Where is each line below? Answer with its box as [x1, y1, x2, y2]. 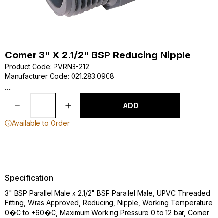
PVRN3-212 [54, 62, 89, 71]
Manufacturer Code [5, 72, 68, 80]
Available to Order [12, 119, 70, 127]
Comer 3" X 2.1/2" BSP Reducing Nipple [5, 49, 191, 61]
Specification [5, 173, 53, 182]
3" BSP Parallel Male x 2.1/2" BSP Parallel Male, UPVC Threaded [5, 189, 210, 197]
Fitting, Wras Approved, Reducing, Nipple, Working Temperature [5, 199, 213, 207]
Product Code [5, 62, 50, 71]
